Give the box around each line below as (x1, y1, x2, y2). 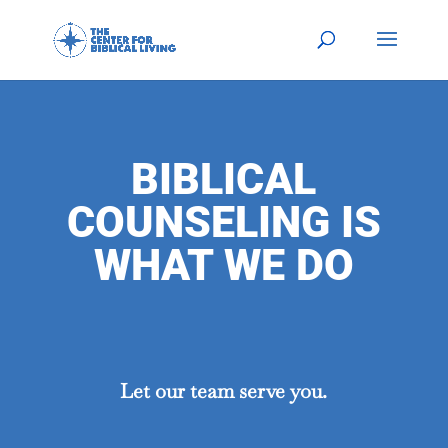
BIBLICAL (131, 154, 317, 204)
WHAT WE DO (93, 240, 354, 290)
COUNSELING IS (66, 197, 381, 247)
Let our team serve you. (120, 378, 328, 404)
